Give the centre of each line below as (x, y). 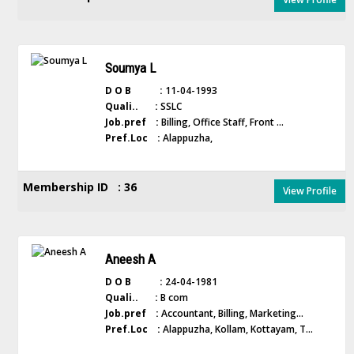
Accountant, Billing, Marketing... (231, 314)
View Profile (310, 191)
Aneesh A (130, 260)
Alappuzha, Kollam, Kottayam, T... (236, 330)
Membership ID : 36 (80, 187)
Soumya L (130, 68)
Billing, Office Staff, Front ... (221, 122)
